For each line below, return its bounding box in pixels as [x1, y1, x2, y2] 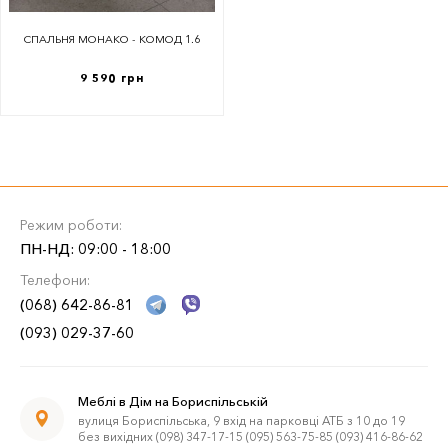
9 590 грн [80, 71, 144, 86]
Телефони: [20, 271, 90, 290]
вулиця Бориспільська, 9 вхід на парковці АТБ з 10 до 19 [78, 413, 405, 429]
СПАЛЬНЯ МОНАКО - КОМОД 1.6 [24, 32, 200, 47]
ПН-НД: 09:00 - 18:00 [20, 239, 171, 259]
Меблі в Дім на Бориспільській [78, 393, 268, 410]
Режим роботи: [20, 216, 122, 235]
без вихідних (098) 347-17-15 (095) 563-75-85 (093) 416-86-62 [78, 429, 423, 445]
